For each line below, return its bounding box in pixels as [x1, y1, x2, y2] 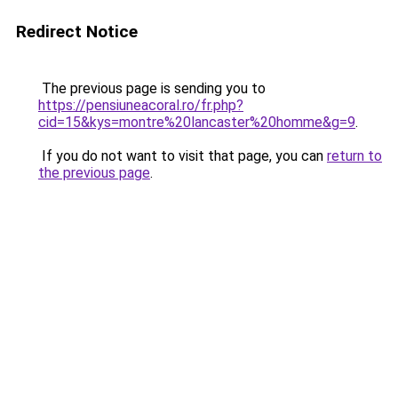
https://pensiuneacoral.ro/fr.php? [38, 97, 243, 114]
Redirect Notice [16, 21, 138, 42]
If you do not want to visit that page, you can [38, 147, 327, 164]
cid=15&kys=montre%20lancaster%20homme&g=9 [38, 114, 355, 131]
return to [327, 147, 382, 164]
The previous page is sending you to [38, 80, 266, 97]
